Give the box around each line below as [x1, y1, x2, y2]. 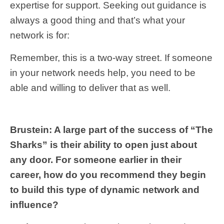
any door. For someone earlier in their [10, 154, 181, 165]
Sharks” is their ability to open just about [10, 139, 197, 150]
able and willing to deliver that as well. [10, 82, 170, 93]
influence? [10, 199, 58, 210]
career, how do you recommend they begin [10, 169, 206, 180]
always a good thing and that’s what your [10, 14, 185, 25]
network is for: [10, 29, 69, 40]
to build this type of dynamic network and [10, 184, 199, 195]
